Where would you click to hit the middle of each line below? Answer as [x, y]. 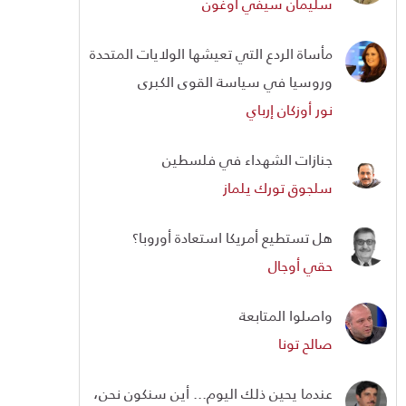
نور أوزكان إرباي [290, 110]
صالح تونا [305, 343]
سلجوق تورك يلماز [278, 188]
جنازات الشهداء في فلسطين [247, 159]
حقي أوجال [300, 266]
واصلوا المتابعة [286, 315]
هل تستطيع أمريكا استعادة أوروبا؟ [232, 237]
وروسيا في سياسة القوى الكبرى [235, 82]
